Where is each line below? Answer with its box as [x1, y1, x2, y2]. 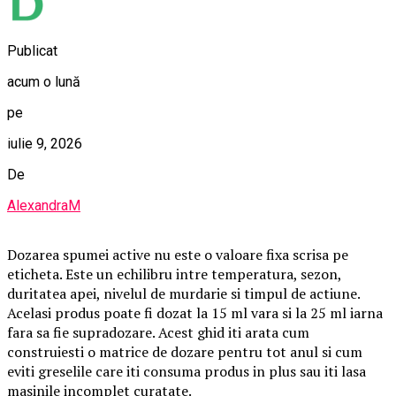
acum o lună [7, 72, 80, 90]
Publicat [7, 42, 57, 59]
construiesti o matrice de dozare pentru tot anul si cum [7, 341, 362, 362]
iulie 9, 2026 [7, 134, 82, 152]
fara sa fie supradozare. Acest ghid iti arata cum [7, 322, 309, 342]
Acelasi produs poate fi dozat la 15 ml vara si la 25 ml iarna [7, 302, 383, 323]
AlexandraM [7, 196, 80, 214]
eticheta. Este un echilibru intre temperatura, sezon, [7, 263, 341, 284]
